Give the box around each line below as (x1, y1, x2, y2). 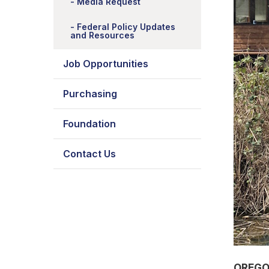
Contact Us (63, 148, 116, 160)
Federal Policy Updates (77, 22, 175, 32)
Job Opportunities (63, 58, 148, 70)
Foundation (63, 118, 116, 130)
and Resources (70, 30, 134, 40)
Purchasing (63, 88, 117, 100)
